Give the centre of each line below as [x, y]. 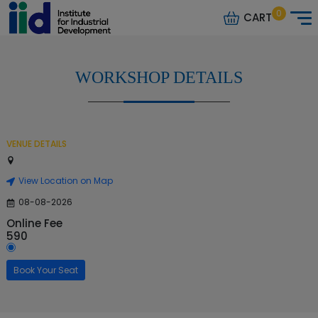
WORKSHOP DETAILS [159, 77]
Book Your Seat [46, 270]
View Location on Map [66, 181]
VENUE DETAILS [37, 144]
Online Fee [34, 223]
